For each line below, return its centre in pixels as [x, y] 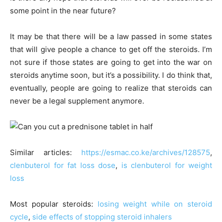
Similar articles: [46, 152]
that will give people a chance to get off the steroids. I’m [111, 49]
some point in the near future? [63, 10]
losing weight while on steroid [155, 204]
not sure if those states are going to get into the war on [111, 62]
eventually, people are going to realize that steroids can [111, 88]
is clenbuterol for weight [166, 165]
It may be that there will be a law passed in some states [111, 36]
